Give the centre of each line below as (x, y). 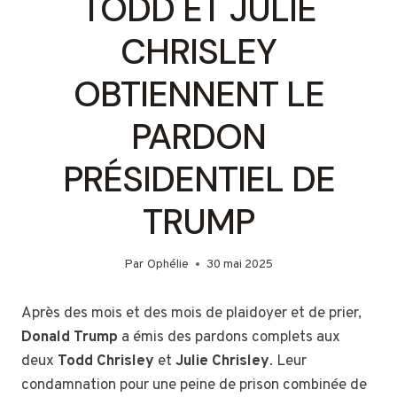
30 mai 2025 (239, 264)
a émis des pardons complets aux (229, 337)
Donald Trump (70, 337)
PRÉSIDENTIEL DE (198, 179)
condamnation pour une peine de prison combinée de (194, 385)
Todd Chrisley (106, 361)
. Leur (288, 361)
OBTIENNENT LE (198, 94)
